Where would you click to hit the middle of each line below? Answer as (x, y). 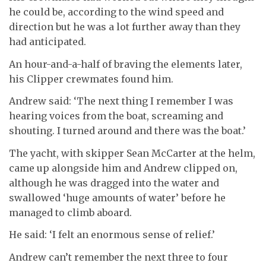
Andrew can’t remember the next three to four (118, 257)
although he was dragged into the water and (114, 183)
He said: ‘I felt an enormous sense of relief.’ (112, 235)
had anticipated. (47, 42)
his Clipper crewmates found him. (91, 79)
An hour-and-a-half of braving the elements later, (126, 64)
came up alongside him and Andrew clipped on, (123, 168)
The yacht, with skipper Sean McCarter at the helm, (132, 153)
